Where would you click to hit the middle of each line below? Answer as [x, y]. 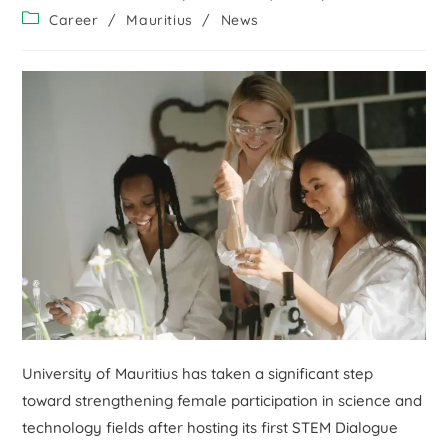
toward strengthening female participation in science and [222, 400]
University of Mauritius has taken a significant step [198, 373]
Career [74, 19]
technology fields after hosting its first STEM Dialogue [210, 427]
